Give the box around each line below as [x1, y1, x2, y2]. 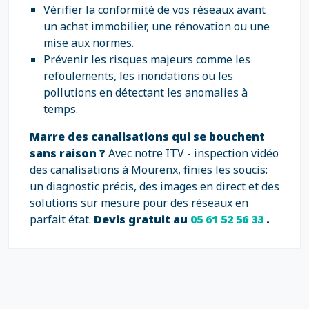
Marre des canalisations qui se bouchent [30, 129, 265, 144]
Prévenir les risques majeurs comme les [43, 52, 250, 67]
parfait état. [30, 212, 91, 227]
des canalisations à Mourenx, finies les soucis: [30, 162, 268, 177]
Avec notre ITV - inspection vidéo [108, 146, 279, 161]
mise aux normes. [43, 35, 134, 50]
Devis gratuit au [91, 212, 190, 227]
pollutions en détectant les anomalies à [43, 85, 248, 100]
